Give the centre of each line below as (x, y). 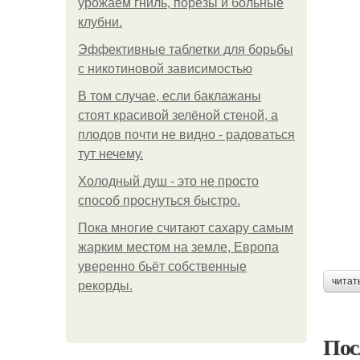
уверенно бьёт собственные (162, 266)
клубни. (100, 22)
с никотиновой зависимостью (165, 69)
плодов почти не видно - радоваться (186, 135)
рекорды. (105, 286)
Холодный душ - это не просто (168, 181)
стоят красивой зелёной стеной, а (178, 115)
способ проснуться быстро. (159, 200)
